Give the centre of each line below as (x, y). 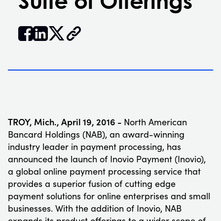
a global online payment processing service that (104, 171)
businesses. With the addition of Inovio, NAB (95, 208)
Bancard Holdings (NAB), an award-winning (96, 134)
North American (155, 122)
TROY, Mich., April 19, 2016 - (66, 121)
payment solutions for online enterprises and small (109, 196)
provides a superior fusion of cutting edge (92, 183)
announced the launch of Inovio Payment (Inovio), (107, 159)
